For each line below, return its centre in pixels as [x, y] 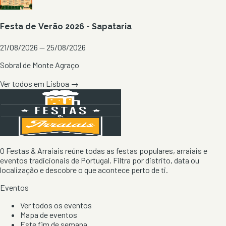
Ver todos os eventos [56, 205]
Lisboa [58, 83]
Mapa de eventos [49, 214]
